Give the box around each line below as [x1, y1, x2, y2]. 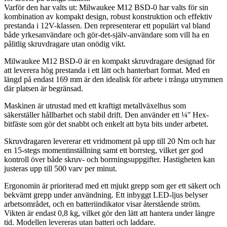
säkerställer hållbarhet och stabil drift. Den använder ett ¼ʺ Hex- [4, 110, 209, 120]
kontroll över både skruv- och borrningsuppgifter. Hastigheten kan [4, 155, 215, 164]
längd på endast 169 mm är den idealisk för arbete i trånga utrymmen [4, 75, 223, 84]
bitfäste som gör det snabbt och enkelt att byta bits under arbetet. [4, 120, 208, 129]
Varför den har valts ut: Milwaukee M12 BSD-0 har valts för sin [4, 3, 208, 12]
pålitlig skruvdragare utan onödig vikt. [4, 40, 126, 49]
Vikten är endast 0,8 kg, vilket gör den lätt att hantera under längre [4, 209, 215, 218]
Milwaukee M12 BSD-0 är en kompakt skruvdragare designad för [4, 57, 215, 66]
